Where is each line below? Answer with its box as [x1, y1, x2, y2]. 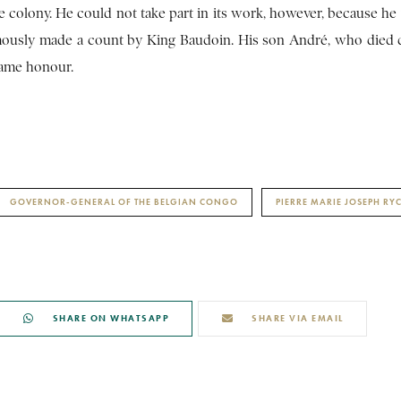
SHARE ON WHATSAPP [52, 311, 169, 324]
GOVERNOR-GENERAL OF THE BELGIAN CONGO [10, 195, 238, 208]
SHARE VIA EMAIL [252, 311, 344, 324]
